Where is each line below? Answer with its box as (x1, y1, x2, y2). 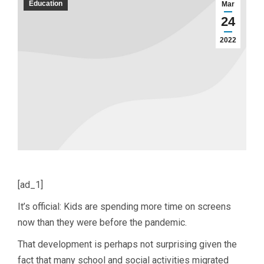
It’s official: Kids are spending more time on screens (18, 200, 231, 212)
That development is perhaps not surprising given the (18, 238, 237, 250)
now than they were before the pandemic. (18, 216, 187, 228)
